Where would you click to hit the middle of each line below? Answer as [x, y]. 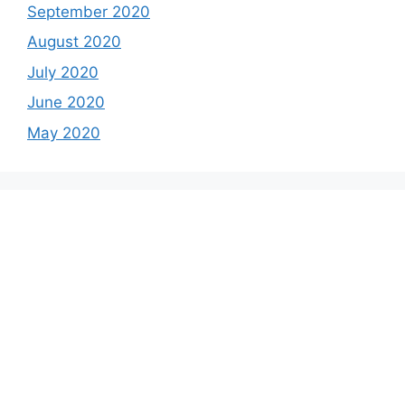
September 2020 [89, 11]
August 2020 [74, 42]
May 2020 [64, 132]
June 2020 [66, 103]
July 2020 [63, 72]
